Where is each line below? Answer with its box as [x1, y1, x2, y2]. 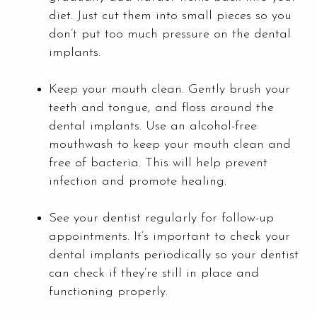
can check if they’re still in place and [49, 266, 259, 280]
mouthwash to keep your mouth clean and [49, 137, 291, 151]
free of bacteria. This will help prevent [49, 156, 267, 170]
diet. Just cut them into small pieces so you [49, 8, 292, 23]
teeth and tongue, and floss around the [49, 100, 274, 115]
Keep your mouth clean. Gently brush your [49, 82, 290, 96]
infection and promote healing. [49, 174, 226, 188]
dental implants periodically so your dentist [49, 248, 299, 262]
